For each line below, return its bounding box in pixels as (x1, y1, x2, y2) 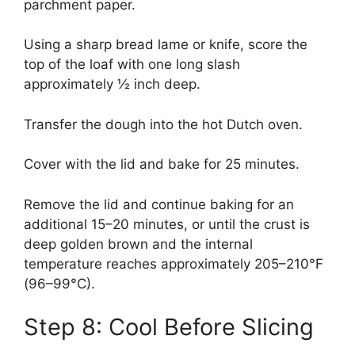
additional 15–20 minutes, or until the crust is (24, 216, 310, 232)
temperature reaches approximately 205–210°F (24, 255, 323, 272)
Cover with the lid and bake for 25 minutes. (24, 156, 300, 173)
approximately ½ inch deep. (24, 76, 200, 93)
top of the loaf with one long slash (24, 56, 240, 73)
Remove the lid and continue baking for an (24, 196, 294, 212)
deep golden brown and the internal (24, 235, 253, 252)
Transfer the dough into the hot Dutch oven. (24, 116, 303, 132)
